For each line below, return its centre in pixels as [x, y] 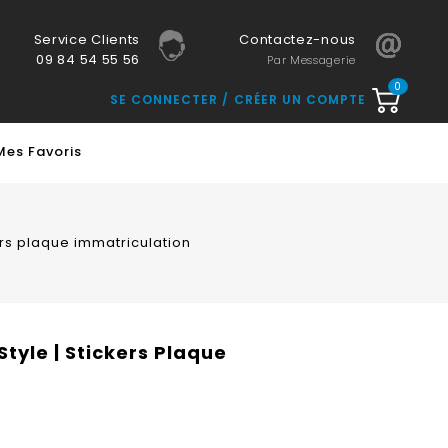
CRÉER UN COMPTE [300, 99]
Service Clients [87, 39]
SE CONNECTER [166, 99]
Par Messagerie [311, 60]
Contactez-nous [297, 39]
